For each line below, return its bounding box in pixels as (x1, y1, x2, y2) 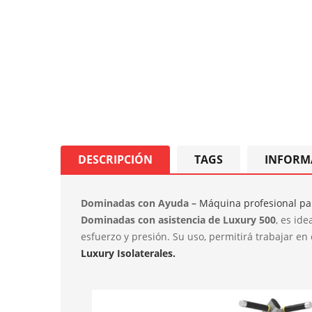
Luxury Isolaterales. (81, 247, 175, 260)
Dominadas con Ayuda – (81, 196, 199, 210)
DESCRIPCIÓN (78, 152, 153, 167)
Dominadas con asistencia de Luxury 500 (81, 213, 276, 226)
